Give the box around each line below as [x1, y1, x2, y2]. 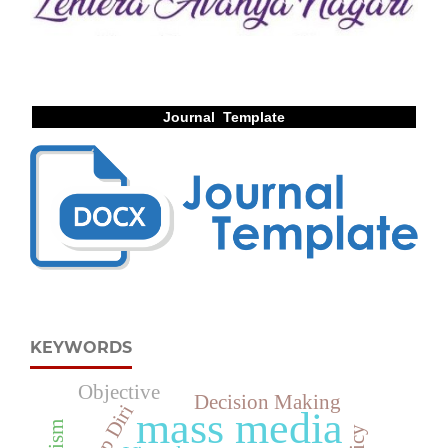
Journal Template [163, 108, 285, 125]
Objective [78, 379, 161, 404]
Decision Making [193, 389, 341, 414]
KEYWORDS [30, 337, 132, 357]
